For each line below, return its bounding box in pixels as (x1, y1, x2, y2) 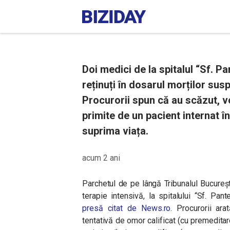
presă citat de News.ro (82, 203, 171, 213)
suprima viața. (82, 125, 148, 137)
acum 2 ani (82, 153, 120, 163)
